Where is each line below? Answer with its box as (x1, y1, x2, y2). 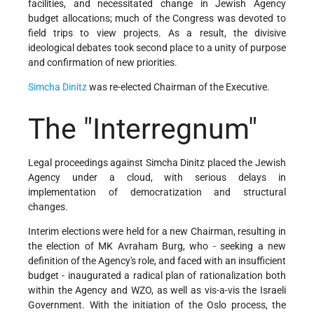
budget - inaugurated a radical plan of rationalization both (28, 270, 286, 282)
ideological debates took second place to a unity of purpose (28, 41, 286, 53)
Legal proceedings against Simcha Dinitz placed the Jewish (28, 157, 286, 169)
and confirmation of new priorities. (28, 56, 177, 68)
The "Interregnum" (28, 111, 257, 146)
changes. (28, 201, 68, 213)
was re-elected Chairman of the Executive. (87, 81, 270, 93)
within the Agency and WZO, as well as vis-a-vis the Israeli (28, 285, 286, 296)
